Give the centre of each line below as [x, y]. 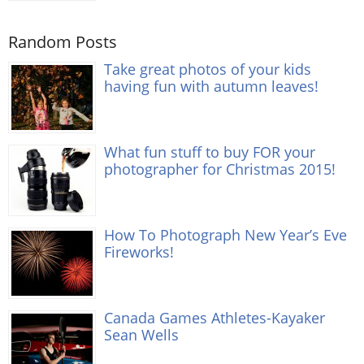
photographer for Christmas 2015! [220, 168]
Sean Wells [141, 334]
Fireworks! [139, 251]
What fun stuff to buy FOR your [210, 151]
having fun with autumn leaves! [211, 85]
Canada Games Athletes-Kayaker [214, 317]
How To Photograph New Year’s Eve [225, 234]
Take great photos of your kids [208, 68]
